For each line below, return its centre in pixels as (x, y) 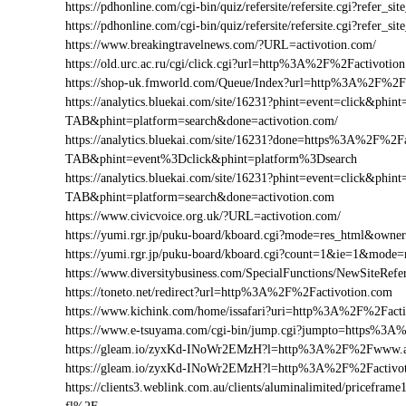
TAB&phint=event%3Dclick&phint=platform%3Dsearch (211, 159)
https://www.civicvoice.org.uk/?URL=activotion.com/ (203, 216)
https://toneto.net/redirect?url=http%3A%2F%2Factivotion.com (229, 292)
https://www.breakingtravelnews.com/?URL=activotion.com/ (221, 45)
